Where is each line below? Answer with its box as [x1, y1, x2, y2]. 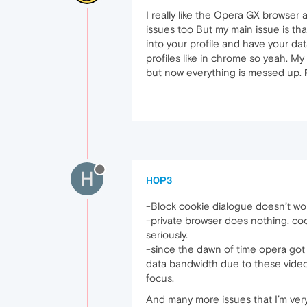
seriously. [146, 228, 188, 241]
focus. [146, 271, 174, 284]
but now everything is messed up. [146, 66, 304, 78]
